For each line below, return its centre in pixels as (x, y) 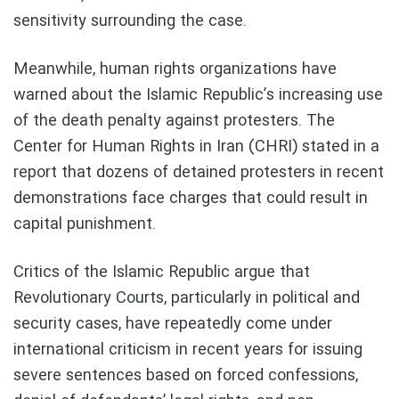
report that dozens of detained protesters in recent (199, 172)
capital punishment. (85, 224)
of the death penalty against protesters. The (174, 121)
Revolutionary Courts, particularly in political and (187, 298)
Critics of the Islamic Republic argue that (162, 272)
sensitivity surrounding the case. (130, 21)
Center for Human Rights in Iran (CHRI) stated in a (196, 147)
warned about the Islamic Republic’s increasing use (198, 95)
